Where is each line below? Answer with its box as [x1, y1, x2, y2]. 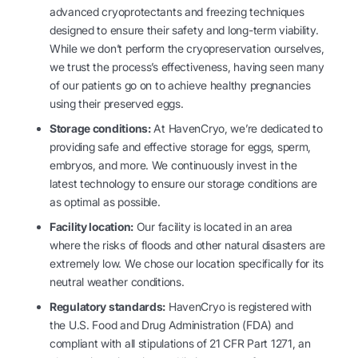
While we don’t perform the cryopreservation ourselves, [50, 42, 324, 56]
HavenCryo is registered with [165, 300, 312, 314]
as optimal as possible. [50, 195, 164, 209]
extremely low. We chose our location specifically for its [50, 257, 324, 271]
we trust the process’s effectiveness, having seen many [50, 60, 324, 74]
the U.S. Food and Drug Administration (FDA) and [50, 318, 293, 332]
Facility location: [50, 220, 133, 234]
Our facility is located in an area [133, 220, 293, 234]
